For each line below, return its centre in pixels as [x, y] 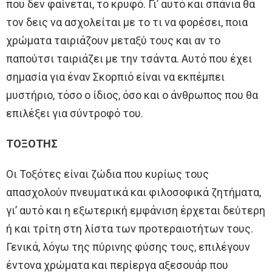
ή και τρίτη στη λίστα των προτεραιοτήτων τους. [130, 228]
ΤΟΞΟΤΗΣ [32, 143]
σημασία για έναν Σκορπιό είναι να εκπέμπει [115, 76]
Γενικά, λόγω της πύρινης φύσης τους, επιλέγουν [128, 246]
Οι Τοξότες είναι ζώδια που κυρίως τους [107, 174]
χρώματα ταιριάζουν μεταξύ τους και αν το [113, 40]
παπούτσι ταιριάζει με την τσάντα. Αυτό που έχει [129, 58]
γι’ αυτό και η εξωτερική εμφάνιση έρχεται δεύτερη [136, 210]
